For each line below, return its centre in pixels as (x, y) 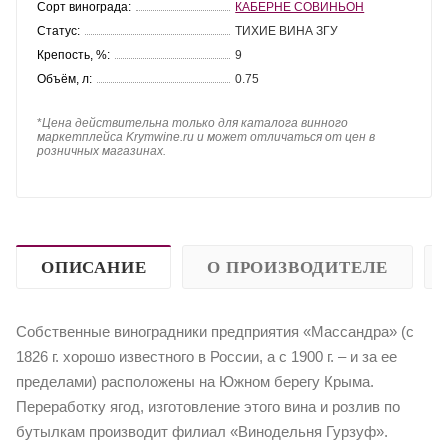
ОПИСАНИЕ (94, 267)
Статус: (58, 30)
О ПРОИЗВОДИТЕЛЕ (298, 267)
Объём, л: (64, 78)
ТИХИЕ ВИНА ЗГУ (287, 30)
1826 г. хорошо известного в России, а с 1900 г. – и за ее (206, 356)
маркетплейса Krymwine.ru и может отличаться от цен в (206, 136)
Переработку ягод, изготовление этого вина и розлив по (208, 406)
